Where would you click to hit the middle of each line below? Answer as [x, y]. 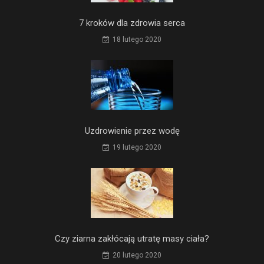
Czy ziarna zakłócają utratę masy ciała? [132, 238]
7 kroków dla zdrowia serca [132, 23]
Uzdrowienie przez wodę [132, 131]
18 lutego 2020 [137, 39]
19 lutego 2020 [137, 147]
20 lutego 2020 [137, 255]
